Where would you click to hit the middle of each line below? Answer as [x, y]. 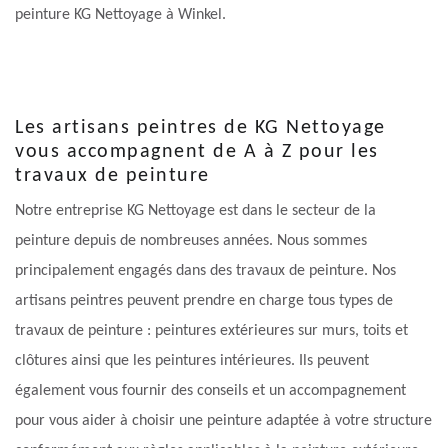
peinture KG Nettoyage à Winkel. [120, 15]
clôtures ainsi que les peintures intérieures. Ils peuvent [192, 361]
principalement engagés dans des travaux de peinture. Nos [205, 271]
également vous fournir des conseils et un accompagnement [210, 391]
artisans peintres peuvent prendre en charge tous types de [204, 301]
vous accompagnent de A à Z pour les [197, 152]
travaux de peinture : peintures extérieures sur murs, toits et [211, 331]
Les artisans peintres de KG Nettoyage [200, 128]
